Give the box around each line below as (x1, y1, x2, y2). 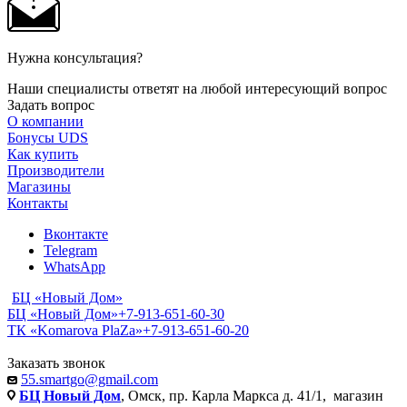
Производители (7, 162, 104, 178)
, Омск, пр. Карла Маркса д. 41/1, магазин (121, 387, 383, 403)
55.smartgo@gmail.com (21, 371, 158, 387)
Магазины (7, 178, 71, 194)
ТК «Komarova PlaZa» (7, 322, 143, 338)
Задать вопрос (7, 96, 94, 113)
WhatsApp (44, 258, 105, 274)
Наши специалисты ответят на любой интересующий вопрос (7, 80, 387, 96)
